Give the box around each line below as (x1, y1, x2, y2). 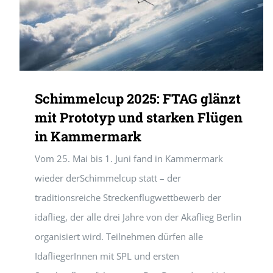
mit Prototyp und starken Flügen (35, 108, 243, 126)
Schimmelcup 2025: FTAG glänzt (35, 90, 241, 107)
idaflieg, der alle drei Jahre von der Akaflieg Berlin (35, 211, 241, 223)
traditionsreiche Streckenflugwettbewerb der (35, 191, 221, 204)
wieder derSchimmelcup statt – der (35, 172, 181, 184)
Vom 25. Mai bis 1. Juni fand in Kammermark (35, 152, 223, 165)
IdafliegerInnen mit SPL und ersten (35, 250, 179, 262)
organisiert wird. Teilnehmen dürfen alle (35, 230, 203, 243)
